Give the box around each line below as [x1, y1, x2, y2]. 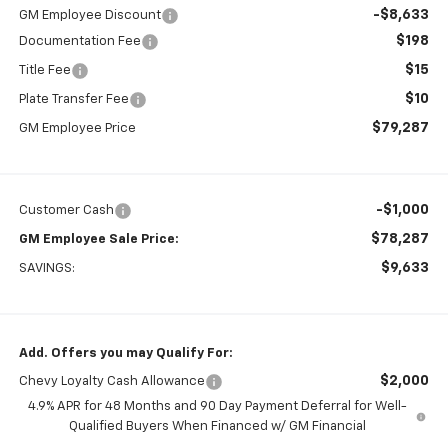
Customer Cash [18, 204, 114, 218]
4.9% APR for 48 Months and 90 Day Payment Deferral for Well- [27, 400, 407, 414]
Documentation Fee [18, 35, 141, 49]
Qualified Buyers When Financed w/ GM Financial [68, 420, 366, 434]
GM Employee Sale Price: [18, 233, 179, 247]
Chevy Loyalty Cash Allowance [18, 375, 205, 389]
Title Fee [18, 64, 71, 78]
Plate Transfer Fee [18, 93, 129, 107]
